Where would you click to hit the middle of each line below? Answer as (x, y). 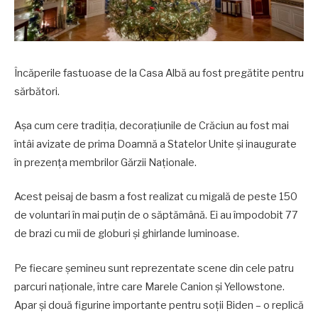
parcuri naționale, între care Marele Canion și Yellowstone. (149, 286)
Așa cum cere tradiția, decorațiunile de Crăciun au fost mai (152, 126)
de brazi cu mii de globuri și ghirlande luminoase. (127, 234)
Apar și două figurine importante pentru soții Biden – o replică (159, 305)
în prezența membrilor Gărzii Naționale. (105, 163)
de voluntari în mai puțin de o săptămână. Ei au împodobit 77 (156, 215)
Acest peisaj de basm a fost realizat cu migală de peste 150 (156, 197)
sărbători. (37, 92)
